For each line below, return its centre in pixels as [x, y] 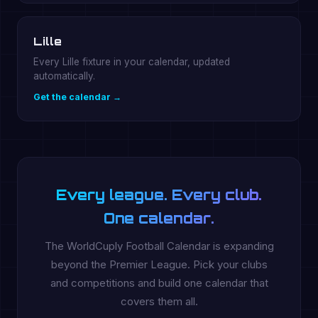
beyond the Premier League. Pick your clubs [159, 264]
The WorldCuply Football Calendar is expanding [159, 246]
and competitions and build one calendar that [159, 283]
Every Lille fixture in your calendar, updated [132, 62]
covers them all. [159, 301]
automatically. [64, 76]
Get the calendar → [77, 97]
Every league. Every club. [159, 195]
